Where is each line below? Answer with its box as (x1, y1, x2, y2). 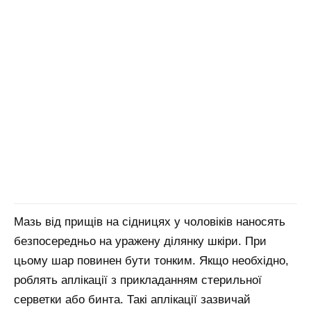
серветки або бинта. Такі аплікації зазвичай (14, 293, 251, 307)
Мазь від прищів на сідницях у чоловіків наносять (14, 215, 285, 229)
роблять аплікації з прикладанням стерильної (14, 274, 262, 287)
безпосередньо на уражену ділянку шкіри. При (14, 235, 267, 249)
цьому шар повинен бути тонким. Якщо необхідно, (14, 254, 289, 268)
